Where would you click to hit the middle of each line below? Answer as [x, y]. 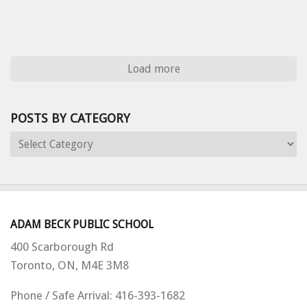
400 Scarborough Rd [62, 247]
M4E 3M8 [105, 266]
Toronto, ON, [46, 266]
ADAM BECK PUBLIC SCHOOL [82, 225]
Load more [153, 69]
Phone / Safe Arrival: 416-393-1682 [98, 295]
